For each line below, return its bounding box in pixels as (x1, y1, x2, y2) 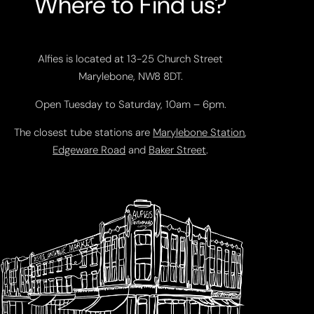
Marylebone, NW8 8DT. (78, 69, 183, 83)
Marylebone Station (153, 125, 245, 139)
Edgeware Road (53, 142, 126, 157)
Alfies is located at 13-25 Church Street (38, 51, 224, 66)
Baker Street (149, 142, 207, 157)
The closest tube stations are (14, 125, 153, 139)
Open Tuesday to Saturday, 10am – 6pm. (34, 97, 226, 111)
